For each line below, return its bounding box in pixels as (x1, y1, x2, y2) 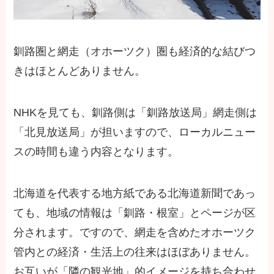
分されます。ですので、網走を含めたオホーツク (13, 226, 256, 239)
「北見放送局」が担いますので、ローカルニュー (13, 125, 256, 138)
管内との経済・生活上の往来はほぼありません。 (13, 245, 256, 258)
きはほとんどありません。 (13, 64, 146, 77)
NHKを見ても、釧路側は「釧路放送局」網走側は (13, 106, 257, 119)
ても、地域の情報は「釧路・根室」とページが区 (13, 206, 256, 219)
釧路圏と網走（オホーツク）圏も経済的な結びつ (13, 45, 256, 57)
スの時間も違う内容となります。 (13, 145, 179, 158)
